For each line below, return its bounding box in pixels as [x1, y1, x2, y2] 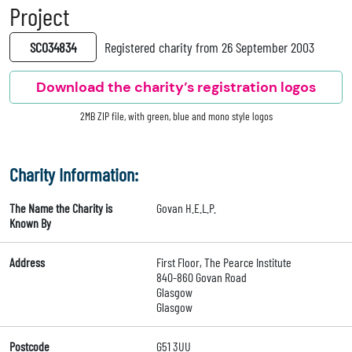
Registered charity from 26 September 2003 [104, 38, 314, 57]
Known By [9, 215, 51, 231]
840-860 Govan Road [156, 269, 247, 285]
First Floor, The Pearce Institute [156, 255, 291, 270]
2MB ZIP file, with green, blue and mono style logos [79, 109, 273, 123]
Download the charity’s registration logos [36, 78, 316, 97]
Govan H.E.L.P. [156, 200, 216, 216]
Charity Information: [9, 163, 138, 186]
